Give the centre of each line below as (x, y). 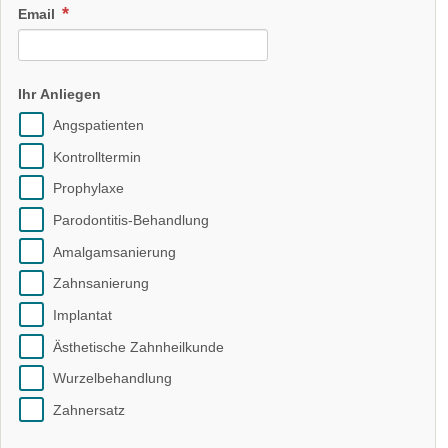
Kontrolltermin (96, 156)
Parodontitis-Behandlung (130, 219)
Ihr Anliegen (59, 93)
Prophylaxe (88, 188)
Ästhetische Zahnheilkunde (138, 346)
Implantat (82, 315)
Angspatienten (98, 124)
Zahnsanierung (100, 283)
